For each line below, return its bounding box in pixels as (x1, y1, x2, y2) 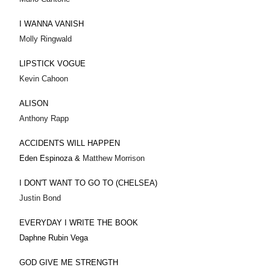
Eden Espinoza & (19, 153, 83, 163)
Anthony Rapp (19, 113, 69, 123)
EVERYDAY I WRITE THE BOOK (19, 218, 138, 227)
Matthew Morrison (83, 153, 145, 163)
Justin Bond (19, 193, 61, 202)
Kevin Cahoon (19, 74, 68, 83)
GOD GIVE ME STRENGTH (19, 257, 118, 267)
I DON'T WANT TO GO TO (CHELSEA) (19, 178, 157, 187)
